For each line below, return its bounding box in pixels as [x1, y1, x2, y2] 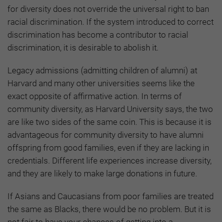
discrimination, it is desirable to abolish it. [7, 43, 159, 53]
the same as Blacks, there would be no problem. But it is [7, 204, 211, 215]
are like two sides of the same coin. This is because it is [7, 117, 212, 127]
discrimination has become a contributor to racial [7, 30, 188, 40]
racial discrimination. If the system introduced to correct [7, 17, 214, 27]
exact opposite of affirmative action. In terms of [7, 91, 182, 102]
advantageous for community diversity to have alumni [7, 130, 204, 140]
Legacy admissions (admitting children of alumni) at [7, 65, 197, 76]
